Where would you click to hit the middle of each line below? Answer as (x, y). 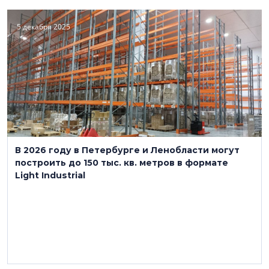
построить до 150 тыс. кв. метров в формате (122, 163)
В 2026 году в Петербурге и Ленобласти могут (127, 150)
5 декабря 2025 (44, 27)
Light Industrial (50, 175)
